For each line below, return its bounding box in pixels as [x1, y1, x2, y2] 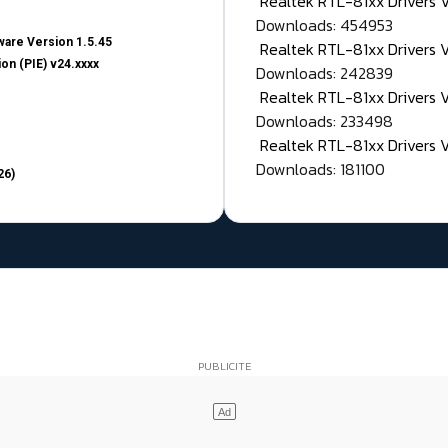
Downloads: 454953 [256, 13, 393, 38]
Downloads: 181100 [256, 157, 385, 182]
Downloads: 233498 [256, 109, 393, 134]
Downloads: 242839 [256, 61, 393, 86]
